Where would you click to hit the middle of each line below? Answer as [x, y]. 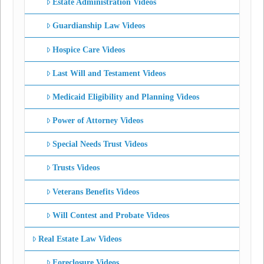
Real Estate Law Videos [80, 239]
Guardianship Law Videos [99, 26]
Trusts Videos [76, 168]
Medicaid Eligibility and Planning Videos [126, 97]
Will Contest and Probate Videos [111, 215]
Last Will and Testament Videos [109, 73]
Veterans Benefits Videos [96, 192]
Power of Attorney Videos [98, 121]
